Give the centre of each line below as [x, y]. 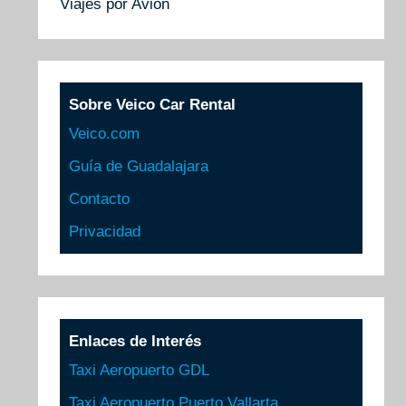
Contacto [100, 198]
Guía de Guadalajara [139, 167]
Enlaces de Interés [135, 341]
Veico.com [105, 134]
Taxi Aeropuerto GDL [140, 370]
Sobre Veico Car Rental [153, 104]
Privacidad [105, 231]
